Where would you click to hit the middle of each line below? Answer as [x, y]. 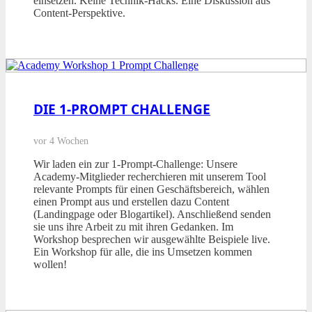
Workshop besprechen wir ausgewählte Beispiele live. [152, 240]
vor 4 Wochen [61, 141]
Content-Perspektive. [79, 13]
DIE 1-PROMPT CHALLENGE [122, 109]
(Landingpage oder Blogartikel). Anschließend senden [152, 214]
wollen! [50, 265]
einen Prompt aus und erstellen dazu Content [131, 202]
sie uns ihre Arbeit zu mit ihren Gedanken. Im [133, 227]
